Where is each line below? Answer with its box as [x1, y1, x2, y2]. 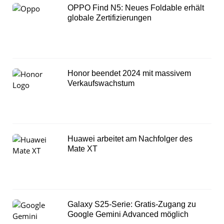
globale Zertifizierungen [67, 13, 151, 22]
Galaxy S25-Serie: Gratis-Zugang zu [67, 199, 196, 208]
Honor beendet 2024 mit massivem [67, 68, 191, 77]
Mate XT [67, 144, 97, 153]
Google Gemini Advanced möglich [67, 209, 188, 218]
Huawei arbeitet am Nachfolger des [67, 134, 192, 143]
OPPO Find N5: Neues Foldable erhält [67, 3, 204, 12]
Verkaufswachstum [67, 78, 134, 87]
